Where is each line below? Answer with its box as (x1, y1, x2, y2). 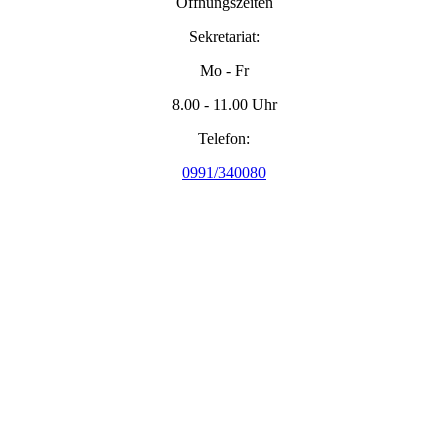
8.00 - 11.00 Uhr (171, 95, 277, 113)
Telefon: (198, 129, 250, 147)
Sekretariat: (188, 27, 260, 45)
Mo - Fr (199, 61, 249, 79)
